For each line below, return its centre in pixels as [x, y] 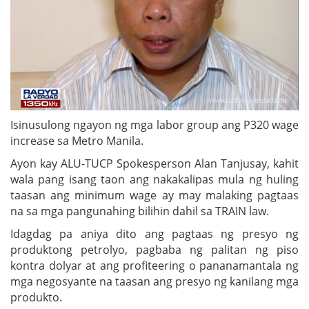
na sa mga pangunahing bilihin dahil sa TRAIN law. [140, 211]
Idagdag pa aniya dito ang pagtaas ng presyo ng [154, 233]
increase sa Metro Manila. [77, 140]
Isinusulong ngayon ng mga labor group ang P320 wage [154, 124]
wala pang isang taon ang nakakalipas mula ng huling [154, 179]
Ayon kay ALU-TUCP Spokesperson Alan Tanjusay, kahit [154, 163]
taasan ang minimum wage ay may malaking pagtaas [154, 195]
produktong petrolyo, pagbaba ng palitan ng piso [154, 249]
